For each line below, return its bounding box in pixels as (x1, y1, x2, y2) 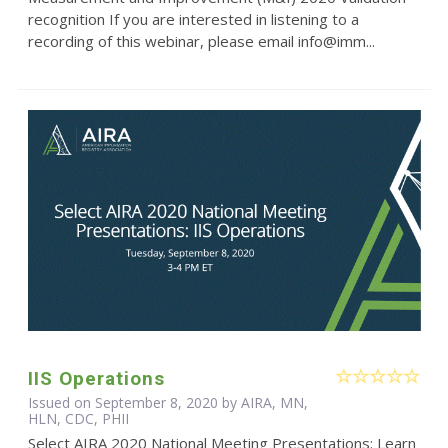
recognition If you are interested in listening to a (27, 9, 359, 30)
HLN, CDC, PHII (27, 408, 129, 428)
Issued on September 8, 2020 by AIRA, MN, (27, 392, 308, 412)
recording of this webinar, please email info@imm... (27, 31, 375, 52)
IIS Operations (27, 366, 165, 390)
